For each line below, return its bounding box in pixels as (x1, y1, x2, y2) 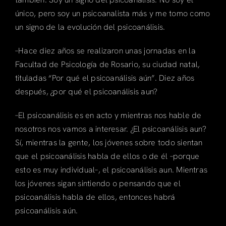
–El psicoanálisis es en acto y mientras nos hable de (15, 109, 202, 121)
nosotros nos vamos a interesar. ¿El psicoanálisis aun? (15, 123, 206, 134)
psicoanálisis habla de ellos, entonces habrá (15, 191, 176, 202)
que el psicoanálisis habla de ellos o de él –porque (15, 150, 200, 161)
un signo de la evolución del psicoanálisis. (15, 21, 165, 32)
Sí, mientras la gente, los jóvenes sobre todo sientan (15, 137, 203, 148)
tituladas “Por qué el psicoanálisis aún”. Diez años (15, 72, 195, 83)
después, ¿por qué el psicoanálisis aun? (15, 86, 158, 97)
